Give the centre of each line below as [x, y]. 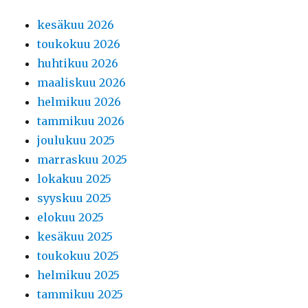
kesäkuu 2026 [76, 25]
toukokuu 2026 [79, 44]
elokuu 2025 [71, 218]
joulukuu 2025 [76, 141]
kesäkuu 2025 [75, 237]
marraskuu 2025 [82, 160]
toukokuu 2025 [78, 256]
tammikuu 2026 [81, 121]
